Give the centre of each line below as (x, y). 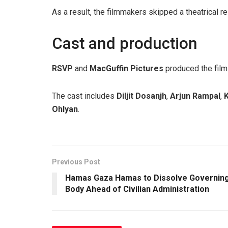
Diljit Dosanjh (141, 96)
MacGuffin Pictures (126, 69)
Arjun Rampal (195, 96)
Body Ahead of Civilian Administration (137, 189)
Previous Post (76, 162)
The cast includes (84, 96)
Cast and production (125, 43)
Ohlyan (65, 109)
